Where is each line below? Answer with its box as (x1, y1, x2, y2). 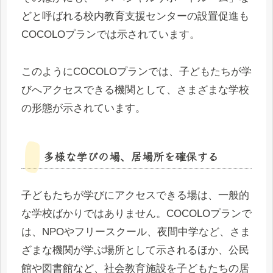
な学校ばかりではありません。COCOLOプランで (21, 208, 252, 220)
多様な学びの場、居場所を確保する (43, 148, 219, 165)
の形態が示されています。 (21, 102, 146, 115)
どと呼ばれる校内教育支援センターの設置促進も (21, 10, 249, 23)
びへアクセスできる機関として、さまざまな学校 (21, 84, 249, 96)
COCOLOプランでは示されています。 (21, 29, 200, 41)
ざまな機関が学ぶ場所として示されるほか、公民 (21, 244, 249, 257)
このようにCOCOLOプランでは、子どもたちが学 (21, 66, 252, 78)
